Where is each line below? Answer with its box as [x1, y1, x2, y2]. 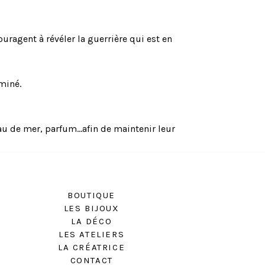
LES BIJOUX [63, 202, 119, 214]
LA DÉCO [71, 215, 112, 227]
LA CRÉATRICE [58, 241, 125, 253]
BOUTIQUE [67, 189, 116, 201]
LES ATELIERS [59, 228, 125, 240]
